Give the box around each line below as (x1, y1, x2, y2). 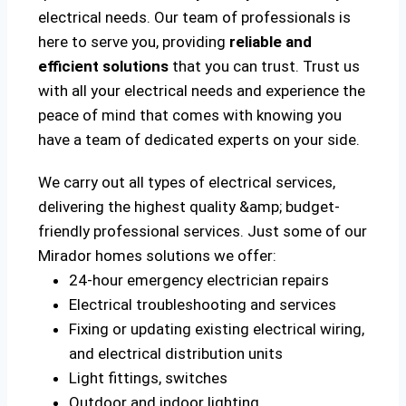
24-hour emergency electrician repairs (69, 271, 329, 290)
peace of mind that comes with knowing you (38, 106, 342, 125)
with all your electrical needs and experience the (38, 82, 365, 101)
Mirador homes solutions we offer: (38, 246, 276, 266)
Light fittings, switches (69, 369, 227, 388)
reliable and (229, 33, 312, 52)
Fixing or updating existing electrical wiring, (69, 320, 364, 339)
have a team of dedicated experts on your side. (38, 130, 360, 150)
